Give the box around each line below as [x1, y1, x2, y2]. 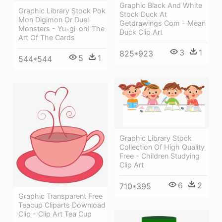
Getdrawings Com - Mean [119, 18, 206, 27]
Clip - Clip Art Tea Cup [18, 209, 92, 218]
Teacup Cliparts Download [18, 200, 106, 209]
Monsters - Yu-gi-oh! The [18, 24, 105, 33]
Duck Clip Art [119, 27, 163, 36]
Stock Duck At [119, 9, 167, 18]
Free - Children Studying [119, 152, 200, 161]
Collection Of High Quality [119, 143, 205, 152]
